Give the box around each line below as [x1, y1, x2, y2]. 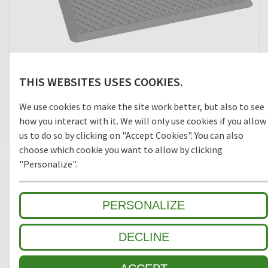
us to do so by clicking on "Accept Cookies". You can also [19, 129, 243, 141]
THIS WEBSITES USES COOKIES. [19, 74, 183, 89]
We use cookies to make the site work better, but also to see [19, 100, 264, 112]
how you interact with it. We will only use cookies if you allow [19, 114, 266, 127]
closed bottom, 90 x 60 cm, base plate [66, 121, 202, 132]
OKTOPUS [111, 100, 157, 114]
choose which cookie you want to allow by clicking [19, 143, 223, 156]
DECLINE [118, 230, 169, 243]
